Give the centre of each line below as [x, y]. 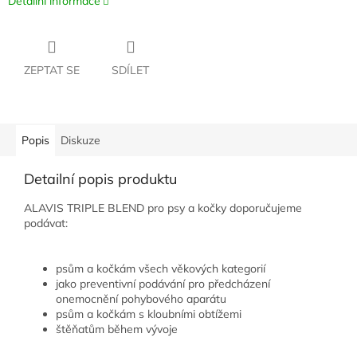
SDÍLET [130, 71]
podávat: [47, 224]
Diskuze [80, 141]
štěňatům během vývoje [117, 330]
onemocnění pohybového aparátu [141, 299]
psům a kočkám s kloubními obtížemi [149, 314]
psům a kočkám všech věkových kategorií [161, 269]
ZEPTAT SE [52, 71]
